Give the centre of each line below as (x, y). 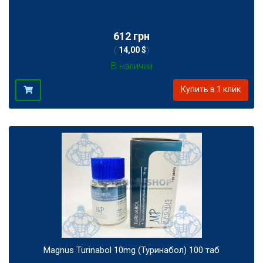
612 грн (131, 36)
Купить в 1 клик (210, 89)
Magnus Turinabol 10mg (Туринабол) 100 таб (131, 250)
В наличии (131, 66)
